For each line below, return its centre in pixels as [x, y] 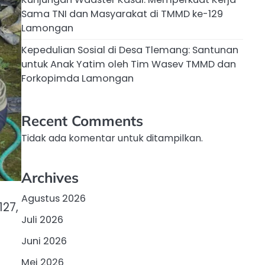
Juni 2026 [44, 241]
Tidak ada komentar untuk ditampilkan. [112, 138]
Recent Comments [82, 121]
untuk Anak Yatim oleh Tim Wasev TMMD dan [129, 64]
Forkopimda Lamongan [77, 79]
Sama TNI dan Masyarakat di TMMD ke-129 [122, 14]
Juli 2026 [42, 219]
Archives [50, 177]
